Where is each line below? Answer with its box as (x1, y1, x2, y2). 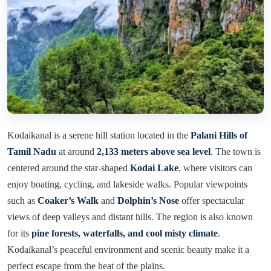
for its (7, 227, 31, 238)
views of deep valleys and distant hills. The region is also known (7, 211, 253, 222)
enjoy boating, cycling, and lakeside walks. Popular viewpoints (7, 178, 247, 189)
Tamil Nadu (7, 146, 56, 157)
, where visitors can (178, 162, 252, 173)
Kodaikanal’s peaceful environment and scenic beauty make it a (7, 244, 249, 255)
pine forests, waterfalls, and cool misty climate (31, 227, 218, 238)
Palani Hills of (191, 129, 247, 140)
